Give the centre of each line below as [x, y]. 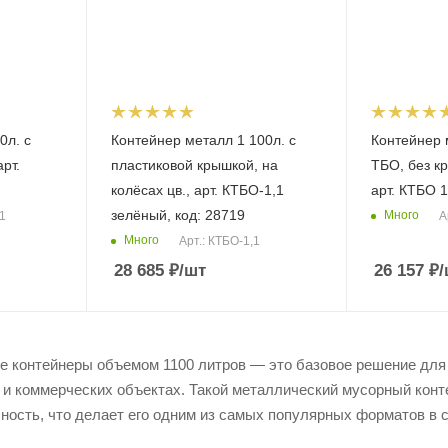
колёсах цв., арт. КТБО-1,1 [197, 189]
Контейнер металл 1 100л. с [203, 139]
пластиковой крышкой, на [194, 164]
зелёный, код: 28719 [177, 214]
